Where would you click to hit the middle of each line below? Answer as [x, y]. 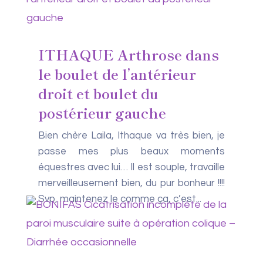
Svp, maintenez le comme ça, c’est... [119, 199]
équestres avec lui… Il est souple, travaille [131, 167]
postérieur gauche [102, 112]
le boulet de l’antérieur [117, 74]
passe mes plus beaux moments [131, 151]
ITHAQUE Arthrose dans [128, 54]
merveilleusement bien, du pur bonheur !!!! [131, 183]
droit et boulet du [98, 93]
